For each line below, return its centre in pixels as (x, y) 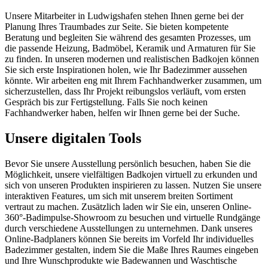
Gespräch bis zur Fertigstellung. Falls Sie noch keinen (106, 102)
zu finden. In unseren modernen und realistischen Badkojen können (132, 59)
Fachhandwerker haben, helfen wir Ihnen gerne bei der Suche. (122, 113)
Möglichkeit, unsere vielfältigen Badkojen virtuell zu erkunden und (131, 174)
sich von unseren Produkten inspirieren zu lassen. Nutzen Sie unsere (133, 185)
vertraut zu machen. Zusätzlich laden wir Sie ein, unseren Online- (128, 207)
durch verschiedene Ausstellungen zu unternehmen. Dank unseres (129, 228)
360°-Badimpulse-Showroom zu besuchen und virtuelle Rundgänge (133, 217)
